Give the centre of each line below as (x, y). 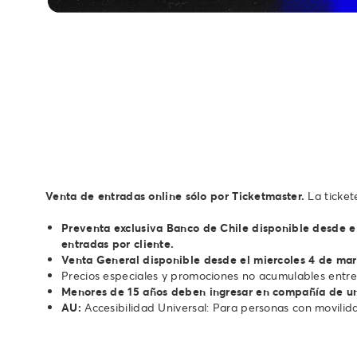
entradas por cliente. (118, 243)
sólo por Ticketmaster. (245, 195)
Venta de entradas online (114, 195)
